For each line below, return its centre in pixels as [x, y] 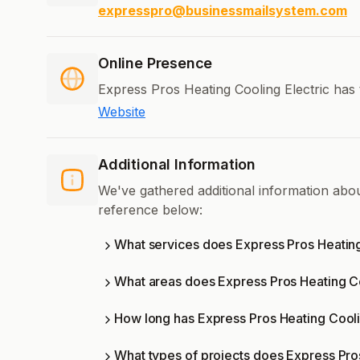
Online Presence [155, 63]
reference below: [150, 210]
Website [122, 112]
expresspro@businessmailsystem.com [223, 11]
